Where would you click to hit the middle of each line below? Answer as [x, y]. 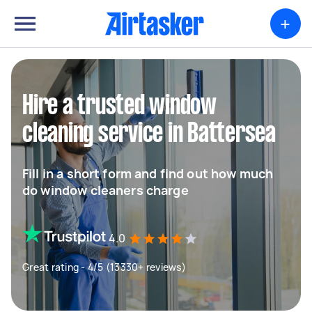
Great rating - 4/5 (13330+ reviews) [104, 267]
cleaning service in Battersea [149, 134]
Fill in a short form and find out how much [148, 173]
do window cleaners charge [106, 190]
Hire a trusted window [119, 107]
